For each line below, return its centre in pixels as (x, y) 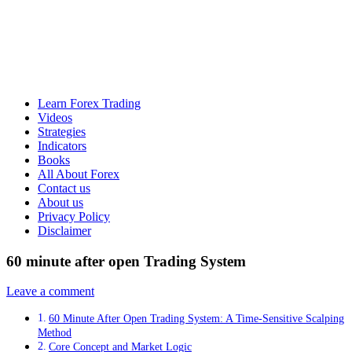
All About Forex (79, 174)
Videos (55, 117)
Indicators (62, 146)
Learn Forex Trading (89, 103)
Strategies (62, 132)
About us (60, 202)
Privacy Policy (74, 216)
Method (55, 333)
